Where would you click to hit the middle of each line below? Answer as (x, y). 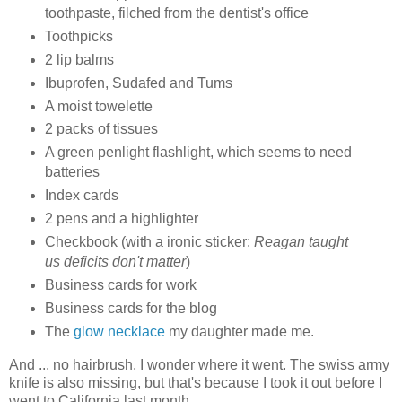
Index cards (81, 196)
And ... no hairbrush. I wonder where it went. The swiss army (199, 364)
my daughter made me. (239, 332)
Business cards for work (120, 285)
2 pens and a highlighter (121, 219)
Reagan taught (301, 242)
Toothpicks (79, 36)
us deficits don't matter (115, 262)
